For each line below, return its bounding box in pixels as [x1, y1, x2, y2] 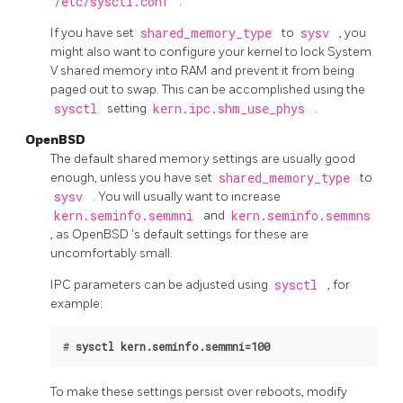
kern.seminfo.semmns [230, 208, 371, 225]
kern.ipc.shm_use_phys [152, 101, 312, 118]
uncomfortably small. [50, 246, 173, 262]
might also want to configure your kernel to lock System [50, 44, 372, 60]
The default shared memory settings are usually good [50, 151, 355, 167]
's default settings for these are [131, 227, 309, 243]
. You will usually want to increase [93, 189, 281, 205]
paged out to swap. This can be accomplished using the [50, 82, 365, 98]
